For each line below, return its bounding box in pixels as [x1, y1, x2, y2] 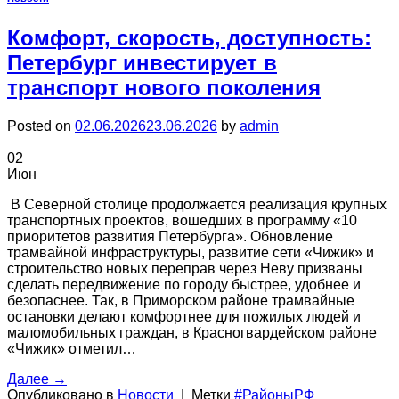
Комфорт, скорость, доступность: [7, 26, 371, 50]
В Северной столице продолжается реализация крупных [7, 196, 387, 212]
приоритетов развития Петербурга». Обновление [7, 228, 333, 244]
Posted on [7, 118, 75, 134]
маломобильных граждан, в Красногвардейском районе [7, 324, 377, 340]
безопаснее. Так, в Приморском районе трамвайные [7, 292, 354, 308]
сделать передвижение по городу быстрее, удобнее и [7, 276, 361, 292]
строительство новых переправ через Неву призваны [7, 260, 362, 276]
